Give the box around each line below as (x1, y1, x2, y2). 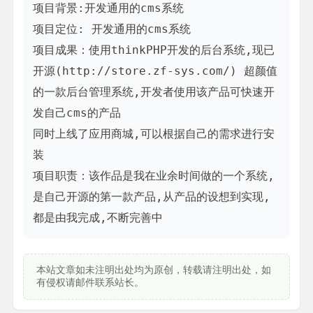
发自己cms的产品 (33, 106, 121, 120)
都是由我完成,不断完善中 (33, 211, 163, 225)
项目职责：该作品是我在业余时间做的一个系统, (33, 169, 275, 183)
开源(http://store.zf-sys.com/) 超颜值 (33, 64, 277, 78)
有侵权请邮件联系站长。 (36, 277, 144, 289)
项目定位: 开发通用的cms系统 (33, 22, 191, 36)
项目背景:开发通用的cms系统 (33, 1, 184, 15)
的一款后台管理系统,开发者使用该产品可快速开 (33, 85, 275, 99)
